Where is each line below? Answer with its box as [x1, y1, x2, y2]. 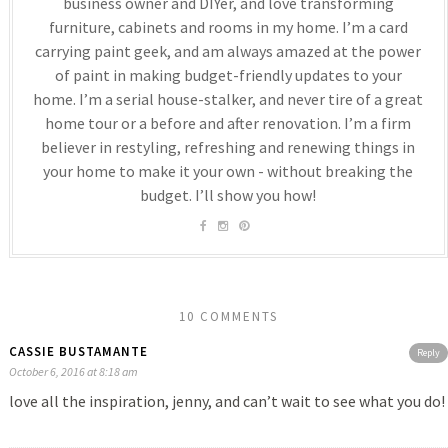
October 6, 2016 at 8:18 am [8, 364, 138, 380]
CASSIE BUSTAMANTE [8, 343, 148, 361]
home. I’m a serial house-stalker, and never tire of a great [33, 89, 424, 110]
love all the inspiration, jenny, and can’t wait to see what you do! [8, 391, 445, 412]
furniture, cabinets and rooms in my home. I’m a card [48, 17, 408, 38]
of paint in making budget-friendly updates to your [54, 65, 402, 86]
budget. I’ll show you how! [140, 185, 317, 206]
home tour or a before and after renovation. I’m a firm [45, 113, 412, 134]
